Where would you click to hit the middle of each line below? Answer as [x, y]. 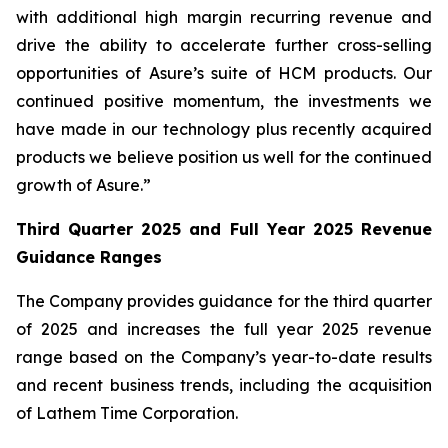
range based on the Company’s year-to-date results [224, 357]
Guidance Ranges [89, 257]
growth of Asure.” [83, 185]
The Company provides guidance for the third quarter [224, 301]
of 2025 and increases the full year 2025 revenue [224, 329]
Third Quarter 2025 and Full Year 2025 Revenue [224, 229]
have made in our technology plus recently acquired [224, 129]
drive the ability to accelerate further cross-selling [224, 45]
